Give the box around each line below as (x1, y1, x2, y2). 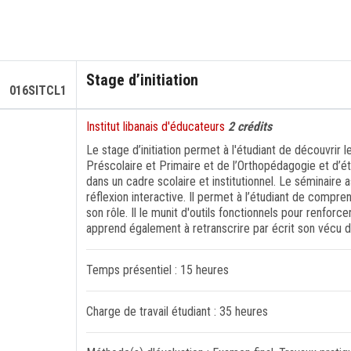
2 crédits (228, 119, 272, 134)
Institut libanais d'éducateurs (86, 119, 228, 134)
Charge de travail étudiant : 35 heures (86, 304, 268, 319)
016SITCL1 (9, 83, 67, 98)
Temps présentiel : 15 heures (86, 262, 229, 277)
